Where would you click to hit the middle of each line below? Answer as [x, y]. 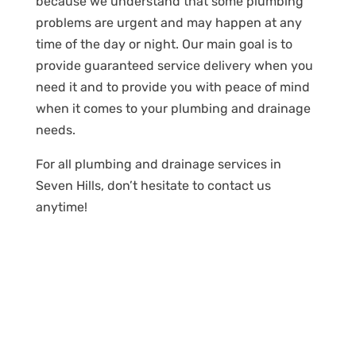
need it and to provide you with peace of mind [172, 87]
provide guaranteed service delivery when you [174, 66]
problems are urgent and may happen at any [168, 23]
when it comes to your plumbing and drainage [173, 109]
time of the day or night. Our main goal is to [164, 44]
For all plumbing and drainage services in [158, 164]
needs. [55, 130]
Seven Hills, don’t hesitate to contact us [153, 186]
